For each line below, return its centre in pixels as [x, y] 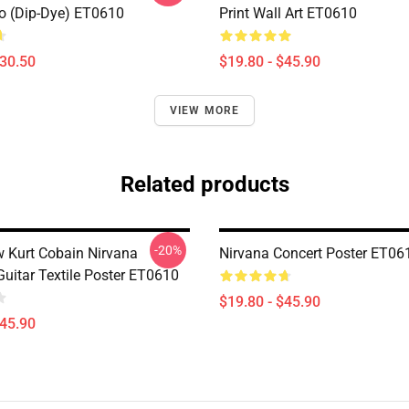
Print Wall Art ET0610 [288, 13]
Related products [204, 184]
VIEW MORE [204, 110]
